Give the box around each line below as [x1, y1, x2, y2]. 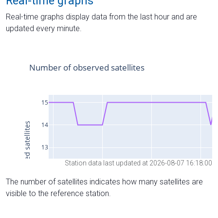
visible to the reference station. [6, 189, 111, 199]
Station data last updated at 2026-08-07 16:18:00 [65, 159, 212, 167]
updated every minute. [6, 23, 82, 33]
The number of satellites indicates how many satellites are [6, 177, 203, 187]
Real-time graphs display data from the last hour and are [6, 12, 197, 21]
